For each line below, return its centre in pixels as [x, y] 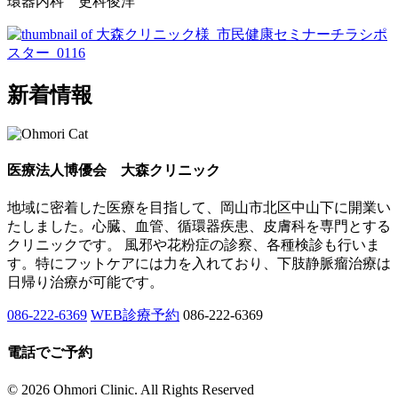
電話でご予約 [50, 353]
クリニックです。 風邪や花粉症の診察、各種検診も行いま [194, 244]
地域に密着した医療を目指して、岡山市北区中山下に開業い [199, 207]
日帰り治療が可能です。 [85, 282]
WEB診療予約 [135, 314]
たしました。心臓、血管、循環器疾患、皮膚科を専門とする [199, 226]
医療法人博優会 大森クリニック [114, 170]
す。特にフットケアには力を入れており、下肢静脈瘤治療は [199, 263]
